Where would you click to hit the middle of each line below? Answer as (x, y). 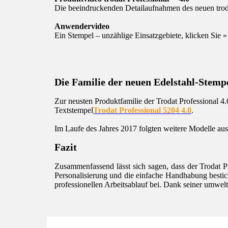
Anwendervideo (82, 26)
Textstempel (74, 110)
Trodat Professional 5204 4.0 (142, 110)
